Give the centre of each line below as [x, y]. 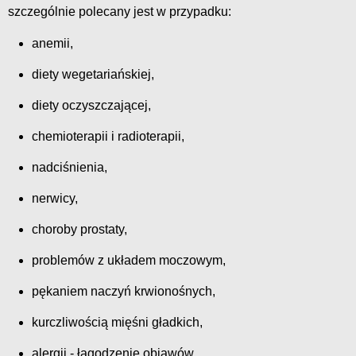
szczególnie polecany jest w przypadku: [120, 12]
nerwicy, [55, 199]
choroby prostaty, [79, 230]
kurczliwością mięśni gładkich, [117, 323]
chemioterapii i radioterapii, [108, 137]
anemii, [52, 44]
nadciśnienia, [70, 168]
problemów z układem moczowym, [129, 261]
